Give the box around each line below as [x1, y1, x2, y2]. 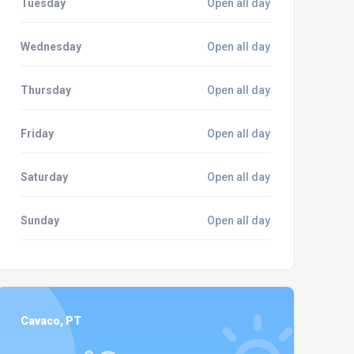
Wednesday [20, 40, 81, 53]
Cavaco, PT [20, 314, 81, 327]
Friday [20, 127, 54, 140]
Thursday [20, 84, 71, 96]
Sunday [20, 214, 59, 227]
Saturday [20, 171, 68, 183]
